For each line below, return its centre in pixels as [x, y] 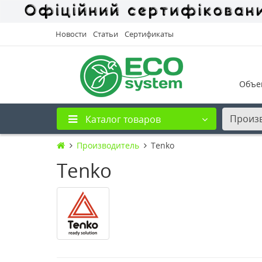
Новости [71, 34]
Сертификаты [149, 34]
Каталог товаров [123, 119]
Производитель [108, 145]
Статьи [106, 34]
